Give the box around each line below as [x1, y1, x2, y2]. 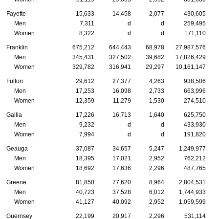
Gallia [6, 111, 22, 118]
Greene [6, 178, 26, 186]
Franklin [6, 44, 28, 51]
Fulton [6, 77, 23, 85]
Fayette [6, 10, 26, 17]
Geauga [6, 145, 28, 152]
